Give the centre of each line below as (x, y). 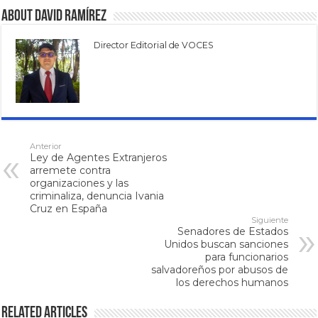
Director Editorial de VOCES (154, 45)
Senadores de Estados (232, 232)
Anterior (46, 147)
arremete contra (71, 171)
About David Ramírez (54, 17)
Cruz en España (69, 209)
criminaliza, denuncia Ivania (97, 196)
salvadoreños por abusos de (219, 270)
